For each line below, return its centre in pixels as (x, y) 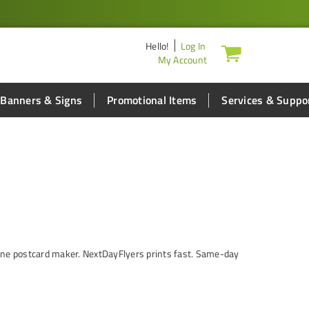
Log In (193, 46)
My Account (182, 60)
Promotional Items (152, 100)
